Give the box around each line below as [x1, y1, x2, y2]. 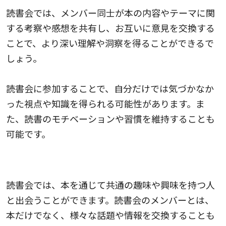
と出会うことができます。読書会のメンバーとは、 [6, 193, 214, 206]
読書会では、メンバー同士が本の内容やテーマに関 [6, 6, 215, 19]
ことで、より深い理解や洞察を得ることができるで [6, 36, 214, 49]
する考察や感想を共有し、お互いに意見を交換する [6, 21, 215, 34]
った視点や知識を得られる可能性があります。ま [6, 96, 205, 110]
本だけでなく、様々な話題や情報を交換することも [6, 208, 215, 221]
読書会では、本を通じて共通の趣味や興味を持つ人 [6, 178, 215, 191]
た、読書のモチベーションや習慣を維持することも [6, 111, 215, 125]
